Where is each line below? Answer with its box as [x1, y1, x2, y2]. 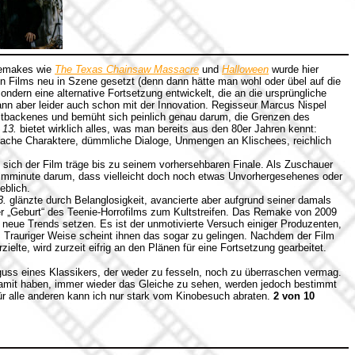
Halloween [222, 63, 269, 75]
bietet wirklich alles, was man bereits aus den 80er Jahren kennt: [17, 123, 317, 135]
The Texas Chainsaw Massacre [55, 63, 199, 75]
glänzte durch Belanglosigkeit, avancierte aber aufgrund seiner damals [6, 194, 331, 206]
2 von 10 [273, 290, 315, 302]
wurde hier [269, 63, 319, 75]
